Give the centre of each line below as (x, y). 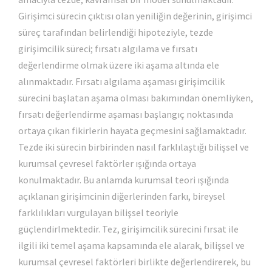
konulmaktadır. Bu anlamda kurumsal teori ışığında (124, 179)
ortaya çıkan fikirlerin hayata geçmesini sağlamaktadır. (132, 130)
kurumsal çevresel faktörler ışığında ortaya (107, 163)
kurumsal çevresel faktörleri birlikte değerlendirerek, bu (134, 261)
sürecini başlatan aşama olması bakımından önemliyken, (136, 97)
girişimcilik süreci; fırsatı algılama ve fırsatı (108, 48)
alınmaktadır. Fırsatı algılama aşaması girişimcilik (121, 81)
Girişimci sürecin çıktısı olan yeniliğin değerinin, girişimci (135, 15)
